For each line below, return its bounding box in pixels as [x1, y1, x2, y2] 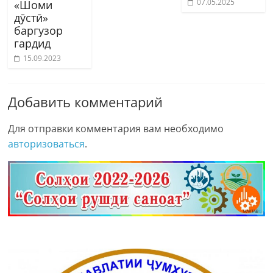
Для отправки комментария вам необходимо [8, 122, 224, 136]
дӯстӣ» [14, 10, 49, 26]
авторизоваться [8, 137, 85, 151]
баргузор [14, 23, 63, 38]
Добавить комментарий [8, 93, 163, 112]
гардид [14, 36, 51, 51]
